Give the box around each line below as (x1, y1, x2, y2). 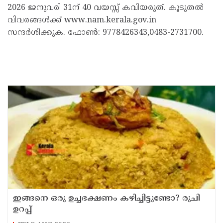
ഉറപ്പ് (13, 204, 32, 215)
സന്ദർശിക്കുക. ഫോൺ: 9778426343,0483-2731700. (7, 27, 204, 38)
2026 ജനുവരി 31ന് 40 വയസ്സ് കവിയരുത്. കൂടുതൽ (7, 2, 204, 13)
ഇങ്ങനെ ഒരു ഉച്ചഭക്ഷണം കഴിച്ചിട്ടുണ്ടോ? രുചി (13, 193, 200, 204)
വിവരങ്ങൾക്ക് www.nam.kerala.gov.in (7, 15, 156, 25)
